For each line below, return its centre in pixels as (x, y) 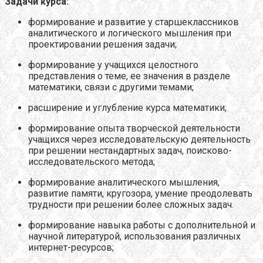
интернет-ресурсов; (71, 247)
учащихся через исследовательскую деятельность (139, 139)
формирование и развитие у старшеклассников (134, 22)
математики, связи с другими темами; (111, 87)
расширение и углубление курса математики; (127, 107)
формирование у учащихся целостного (113, 65)
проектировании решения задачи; (102, 44)
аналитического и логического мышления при (130, 33)
